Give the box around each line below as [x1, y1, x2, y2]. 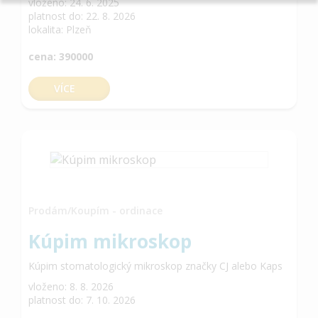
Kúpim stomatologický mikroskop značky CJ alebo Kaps [28, 259, 283, 273]
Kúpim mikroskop [28, 229, 192, 254]
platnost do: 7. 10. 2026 [28, 293, 136, 307]
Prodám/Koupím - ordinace [28, 204, 163, 217]
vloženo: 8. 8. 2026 [28, 280, 114, 293]
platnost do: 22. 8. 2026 [28, 9, 136, 23]
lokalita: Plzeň [28, 23, 92, 36]
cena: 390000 [28, 50, 93, 63]
